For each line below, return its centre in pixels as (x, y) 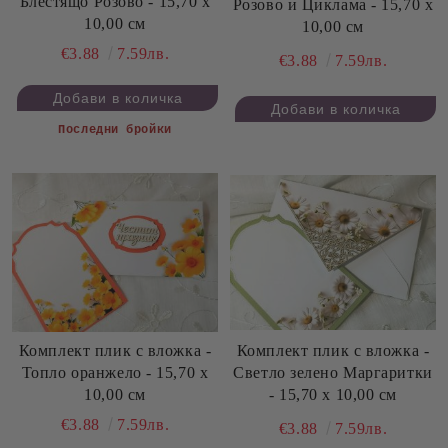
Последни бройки (115, 129)
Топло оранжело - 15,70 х (115, 373)
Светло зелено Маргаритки (333, 372)
